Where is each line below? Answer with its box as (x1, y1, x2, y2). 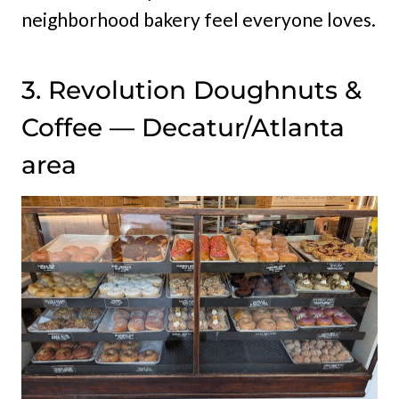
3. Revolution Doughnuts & (21, 74, 362, 105)
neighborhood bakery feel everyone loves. (21, 7, 376, 30)
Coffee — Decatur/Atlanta (21, 111, 345, 142)
